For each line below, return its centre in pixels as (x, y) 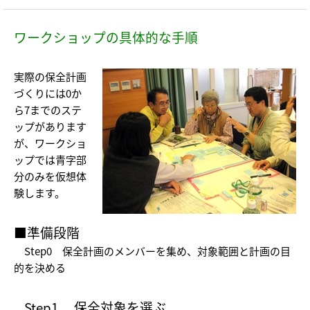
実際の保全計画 (50, 76)
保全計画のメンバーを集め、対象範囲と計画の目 (171, 250)
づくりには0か (48, 93)
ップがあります (50, 126)
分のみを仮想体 (50, 176)
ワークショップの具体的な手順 (106, 37)
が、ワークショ (50, 143)
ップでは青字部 (50, 159)
